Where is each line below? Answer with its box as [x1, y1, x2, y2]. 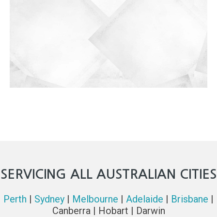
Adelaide [126, 193, 163, 205]
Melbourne [72, 193, 118, 205]
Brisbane [171, 193, 208, 205]
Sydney [34, 193, 64, 205]
